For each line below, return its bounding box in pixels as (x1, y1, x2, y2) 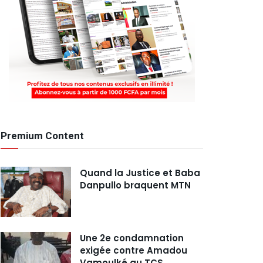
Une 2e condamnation (80, 231, 184, 244)
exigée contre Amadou (80, 244, 187, 257)
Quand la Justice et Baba (80, 167, 200, 179)
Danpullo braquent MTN (80, 179, 191, 191)
